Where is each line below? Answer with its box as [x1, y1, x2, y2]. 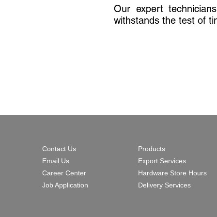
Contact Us [42, 145, 76, 153]
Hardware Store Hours [138, 169, 207, 177]
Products [138, 145, 165, 153]
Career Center [42, 169, 86, 177]
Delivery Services [138, 181, 191, 189]
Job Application [42, 181, 88, 189]
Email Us [42, 157, 69, 165]
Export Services [138, 157, 186, 165]
